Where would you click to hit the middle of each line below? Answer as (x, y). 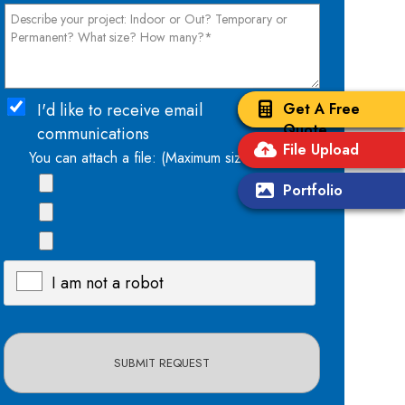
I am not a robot (108, 283)
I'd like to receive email (120, 111)
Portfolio (313, 191)
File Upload (321, 150)
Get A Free (321, 109)
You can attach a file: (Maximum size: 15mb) (162, 158)
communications (93, 134)
